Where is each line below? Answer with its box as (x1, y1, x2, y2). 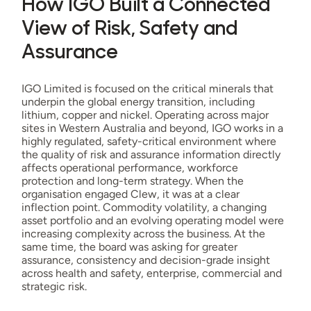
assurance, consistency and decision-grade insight (21, 253, 270, 267)
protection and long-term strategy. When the (21, 174, 244, 187)
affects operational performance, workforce (21, 160, 238, 174)
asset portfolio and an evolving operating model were (21, 213, 284, 227)
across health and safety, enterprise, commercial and (21, 266, 282, 280)
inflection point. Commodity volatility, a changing (21, 200, 267, 214)
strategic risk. (21, 279, 87, 293)
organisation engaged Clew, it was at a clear (21, 187, 239, 201)
